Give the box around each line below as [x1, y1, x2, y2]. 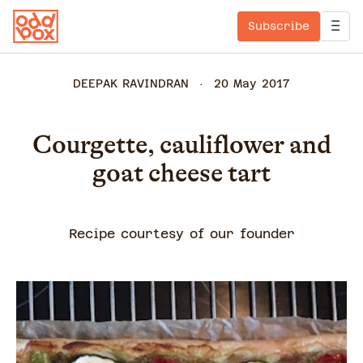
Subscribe [248, 19, 310, 32]
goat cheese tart [92, 158, 271, 188]
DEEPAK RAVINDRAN [73, 77, 189, 90]
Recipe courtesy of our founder [68, 226, 295, 241]
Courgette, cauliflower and [32, 130, 331, 160]
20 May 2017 [214, 77, 290, 90]
